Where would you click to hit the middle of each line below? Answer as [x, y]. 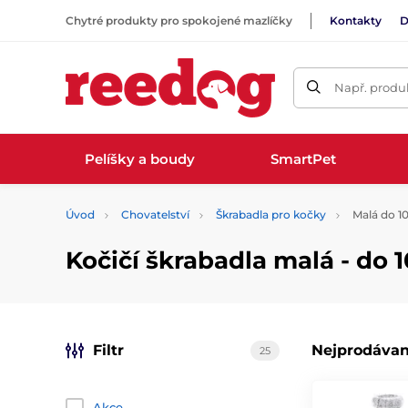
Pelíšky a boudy [140, 158]
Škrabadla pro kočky [271, 214]
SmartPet [303, 158]
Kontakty [356, 20]
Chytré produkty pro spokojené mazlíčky [179, 20]
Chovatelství [155, 214]
